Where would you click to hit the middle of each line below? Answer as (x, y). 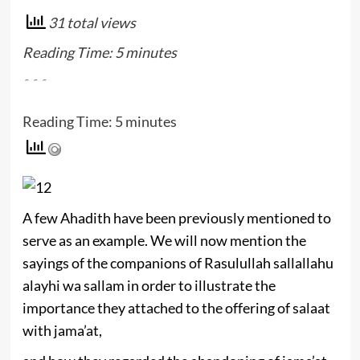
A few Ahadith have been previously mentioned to (176, 218)
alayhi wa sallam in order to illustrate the (149, 286)
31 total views (90, 22)
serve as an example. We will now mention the (164, 241)
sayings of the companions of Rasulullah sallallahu (178, 263)
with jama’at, (62, 331)
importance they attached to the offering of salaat (176, 308)
